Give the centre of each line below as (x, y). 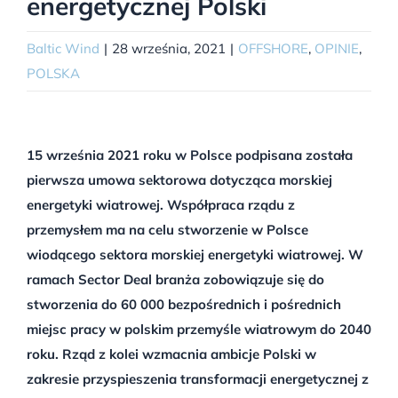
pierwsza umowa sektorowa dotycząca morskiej (179, 179)
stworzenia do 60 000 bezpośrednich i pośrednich (183, 304)
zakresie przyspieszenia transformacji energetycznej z (197, 378)
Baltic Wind (63, 48)
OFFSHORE (273, 48)
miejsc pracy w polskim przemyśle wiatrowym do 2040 (199, 329)
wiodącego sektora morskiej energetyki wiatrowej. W (195, 254)
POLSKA (53, 73)
